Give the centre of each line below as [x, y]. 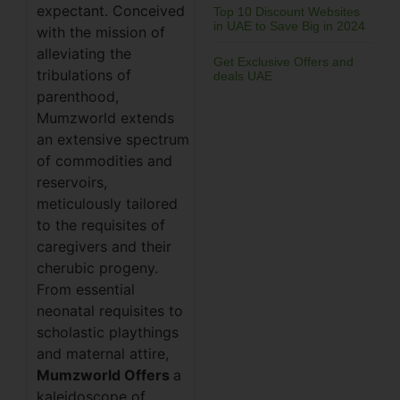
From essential [86, 289]
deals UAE [243, 76]
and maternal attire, [103, 353]
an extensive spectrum [113, 139]
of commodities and [104, 160]
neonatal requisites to [110, 310]
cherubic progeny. [97, 267]
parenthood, [78, 96]
